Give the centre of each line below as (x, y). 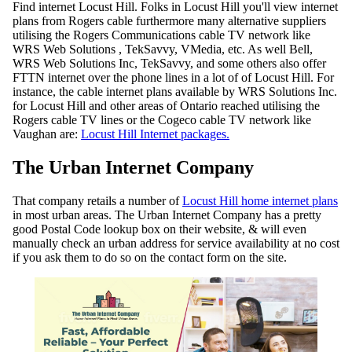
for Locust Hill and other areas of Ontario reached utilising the (166, 105)
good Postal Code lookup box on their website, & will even (159, 229)
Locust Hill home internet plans (260, 200)
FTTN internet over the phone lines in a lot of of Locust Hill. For (173, 77)
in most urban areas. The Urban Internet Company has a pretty (167, 214)
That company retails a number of (97, 200)
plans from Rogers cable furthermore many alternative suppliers (169, 20)
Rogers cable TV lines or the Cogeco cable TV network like (162, 119)
